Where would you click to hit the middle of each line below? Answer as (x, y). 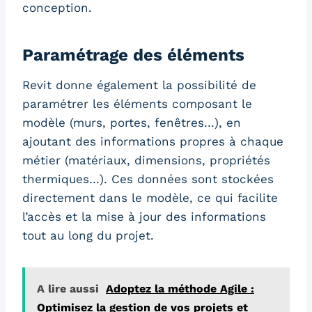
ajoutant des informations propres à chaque (153, 142)
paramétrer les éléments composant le (137, 104)
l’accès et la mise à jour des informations (144, 217)
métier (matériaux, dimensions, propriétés (146, 161)
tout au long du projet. (88, 236)
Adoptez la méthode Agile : (180, 289)
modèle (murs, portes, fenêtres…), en (132, 123)
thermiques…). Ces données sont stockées (148, 179)
